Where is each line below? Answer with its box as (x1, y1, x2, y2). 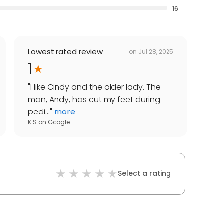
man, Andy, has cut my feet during (28, 94, 160, 106)
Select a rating (118, 168, 171, 179)
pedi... (28, 106, 50, 118)
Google (48, 118, 70, 127)
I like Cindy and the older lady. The (30, 81, 161, 93)
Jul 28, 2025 (138, 47, 173, 55)
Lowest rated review (28, 46, 103, 57)
